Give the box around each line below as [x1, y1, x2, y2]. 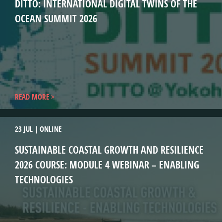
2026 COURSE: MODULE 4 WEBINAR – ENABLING [15, 158, 199, 171]
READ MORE [15, 92, 49, 102]
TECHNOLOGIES [15, 173, 73, 186]
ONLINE [40, 124, 61, 134]
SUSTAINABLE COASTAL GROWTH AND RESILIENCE [15, 143, 204, 157]
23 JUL [15, 124, 33, 134]
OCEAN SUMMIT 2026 [15, 12, 97, 25]
